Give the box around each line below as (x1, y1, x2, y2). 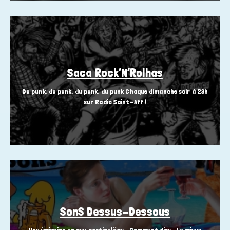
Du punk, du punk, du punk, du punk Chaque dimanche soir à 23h (22, 87, 208, 96)
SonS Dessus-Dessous (60, 204, 170, 219)
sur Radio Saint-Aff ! (83, 98, 147, 106)
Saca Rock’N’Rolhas (67, 66, 163, 80)
